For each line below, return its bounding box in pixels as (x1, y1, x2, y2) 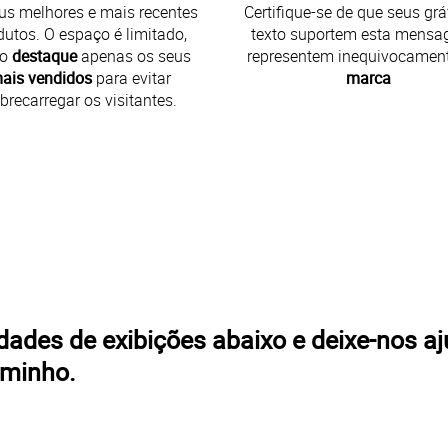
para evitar (91, 66, 171, 89)
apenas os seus (77, 44, 192, 67)
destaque (12, 44, 78, 67)
